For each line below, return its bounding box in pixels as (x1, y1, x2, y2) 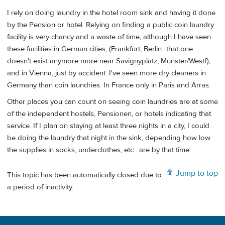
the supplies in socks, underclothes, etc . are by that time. (7, 145, 191, 155)
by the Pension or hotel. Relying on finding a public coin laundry (7, 20, 214, 30)
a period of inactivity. (7, 182, 73, 192)
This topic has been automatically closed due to (7, 170, 162, 180)
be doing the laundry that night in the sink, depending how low (7, 133, 210, 143)
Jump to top (176, 168, 218, 178)
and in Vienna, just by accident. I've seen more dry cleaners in (7, 68, 206, 78)
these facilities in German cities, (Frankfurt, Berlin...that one (7, 44, 193, 54)
